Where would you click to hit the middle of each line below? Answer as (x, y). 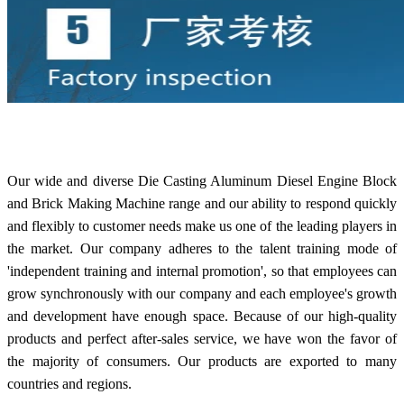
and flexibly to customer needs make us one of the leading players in (202, 225)
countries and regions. (69, 383)
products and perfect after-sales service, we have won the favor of (202, 338)
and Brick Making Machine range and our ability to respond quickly (202, 203)
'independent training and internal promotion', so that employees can (202, 271)
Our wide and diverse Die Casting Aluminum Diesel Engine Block (202, 180)
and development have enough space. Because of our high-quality (202, 316)
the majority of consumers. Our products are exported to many (202, 361)
